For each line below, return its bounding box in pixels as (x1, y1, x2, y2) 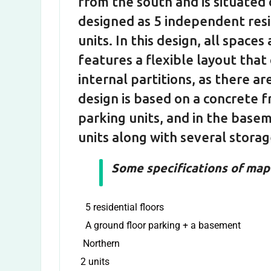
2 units (78, 256, 109, 268)
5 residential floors (78, 201, 164, 214)
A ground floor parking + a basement (80, 220, 241, 232)
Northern (78, 238, 120, 250)
